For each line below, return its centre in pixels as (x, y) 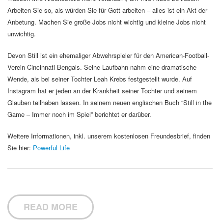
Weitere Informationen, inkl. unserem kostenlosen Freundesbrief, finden (109, 136)
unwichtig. (22, 34)
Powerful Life (51, 148)
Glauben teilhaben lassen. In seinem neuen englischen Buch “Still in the (110, 102)
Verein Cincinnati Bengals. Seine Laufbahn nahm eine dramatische (102, 67)
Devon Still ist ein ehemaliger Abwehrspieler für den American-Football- (108, 55)
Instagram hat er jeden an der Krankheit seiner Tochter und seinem (102, 91)
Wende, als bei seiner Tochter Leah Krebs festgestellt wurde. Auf (100, 79)
